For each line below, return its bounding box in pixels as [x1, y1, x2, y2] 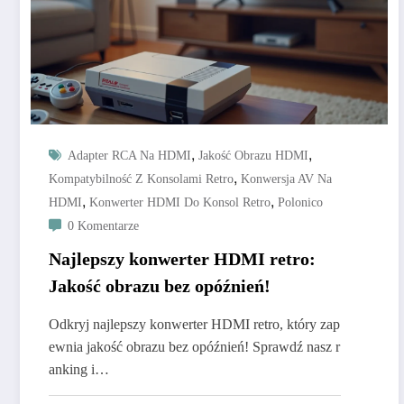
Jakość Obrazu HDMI [198, 149, 308, 163]
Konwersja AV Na [241, 172, 332, 187]
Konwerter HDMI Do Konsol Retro [89, 196, 271, 210]
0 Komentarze [68, 219, 139, 234]
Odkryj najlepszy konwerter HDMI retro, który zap [49, 317, 340, 333]
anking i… [49, 362, 109, 378]
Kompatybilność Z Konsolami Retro [49, 172, 234, 187]
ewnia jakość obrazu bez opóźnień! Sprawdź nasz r [49, 339, 340, 355]
